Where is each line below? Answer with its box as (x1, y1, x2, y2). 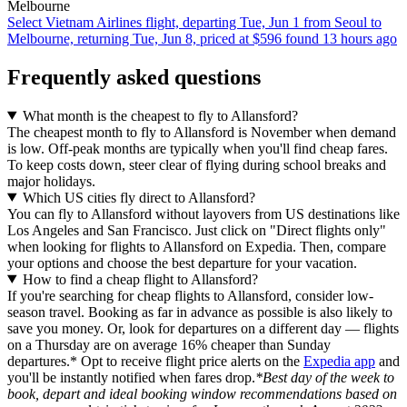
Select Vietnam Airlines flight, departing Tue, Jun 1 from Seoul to (7, 14, 382, 30)
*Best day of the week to (255, 369, 394, 385)
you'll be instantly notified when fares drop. (7, 369, 255, 385)
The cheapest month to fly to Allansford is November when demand (7, 124, 396, 140)
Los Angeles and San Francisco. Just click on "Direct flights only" (7, 222, 386, 238)
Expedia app (303, 352, 375, 369)
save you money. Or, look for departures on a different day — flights (7, 320, 399, 336)
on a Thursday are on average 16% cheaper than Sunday (7, 336, 331, 352)
